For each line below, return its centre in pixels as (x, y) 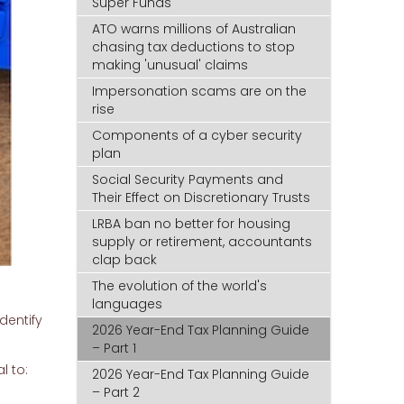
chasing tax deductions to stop (194, 47)
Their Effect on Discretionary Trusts (202, 198)
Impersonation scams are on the (200, 92)
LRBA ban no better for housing (192, 224)
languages (128, 304)
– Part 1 (115, 349)
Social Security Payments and (188, 180)
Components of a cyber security (197, 136)
